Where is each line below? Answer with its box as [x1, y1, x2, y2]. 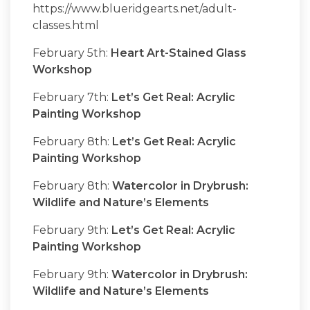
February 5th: [33, 46, 111, 60]
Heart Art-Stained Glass [111, 46, 246, 60]
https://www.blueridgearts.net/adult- [33, 2, 237, 16]
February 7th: [33, 91, 111, 104]
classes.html [33, 19, 102, 33]
